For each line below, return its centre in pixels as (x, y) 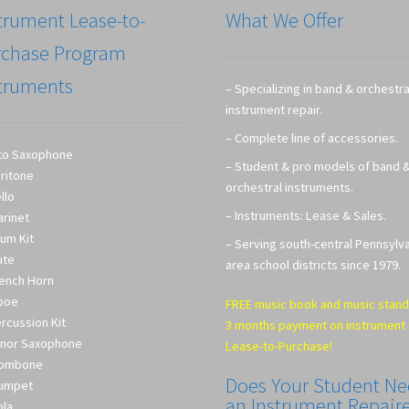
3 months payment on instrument (316, 325)
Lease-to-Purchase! (279, 346)
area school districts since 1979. (314, 264)
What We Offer (285, 20)
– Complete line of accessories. (312, 137)
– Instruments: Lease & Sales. (306, 215)
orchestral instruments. (290, 187)
